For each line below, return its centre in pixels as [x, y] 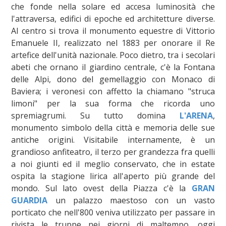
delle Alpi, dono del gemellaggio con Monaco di [113, 79]
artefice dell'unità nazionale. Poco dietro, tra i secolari [113, 55]
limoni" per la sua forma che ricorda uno [113, 103]
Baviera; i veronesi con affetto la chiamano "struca [113, 91]
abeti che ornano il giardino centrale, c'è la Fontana [113, 67]
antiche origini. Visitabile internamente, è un [113, 139]
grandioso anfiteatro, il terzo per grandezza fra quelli [113, 152]
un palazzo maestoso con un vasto [131, 200]
